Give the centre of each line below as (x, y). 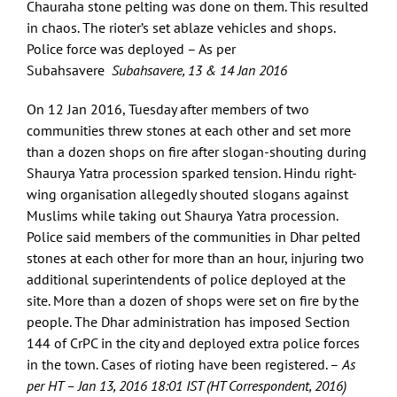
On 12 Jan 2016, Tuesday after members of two (168, 109)
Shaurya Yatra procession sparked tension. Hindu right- (192, 173)
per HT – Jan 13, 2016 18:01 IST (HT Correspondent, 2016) (187, 386)
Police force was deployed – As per (131, 49)
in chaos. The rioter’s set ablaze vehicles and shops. (181, 28)
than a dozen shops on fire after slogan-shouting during (197, 152)
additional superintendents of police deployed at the (186, 280)
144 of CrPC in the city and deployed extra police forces (193, 343)
